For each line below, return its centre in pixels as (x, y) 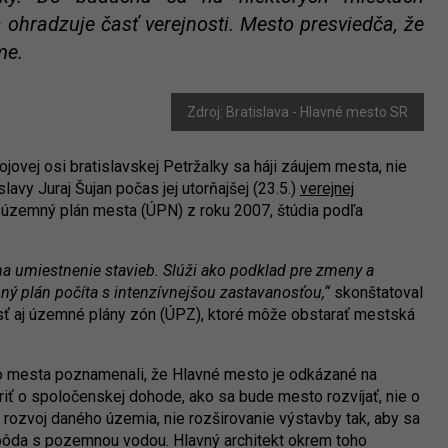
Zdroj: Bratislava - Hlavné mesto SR (297, 112)
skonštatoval (376, 292)
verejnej (327, 188)
